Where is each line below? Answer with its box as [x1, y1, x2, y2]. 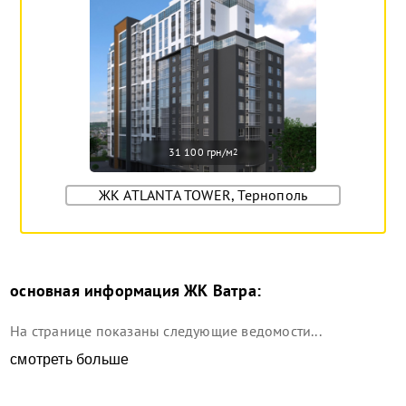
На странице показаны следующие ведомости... [10, 321, 322, 340]
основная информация [10, 279, 180, 301]
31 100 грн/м [168, 145, 234, 159]
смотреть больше [10, 351, 130, 367]
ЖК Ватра [179, 279, 256, 301]
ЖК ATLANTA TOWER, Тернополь [98, 186, 308, 205]
